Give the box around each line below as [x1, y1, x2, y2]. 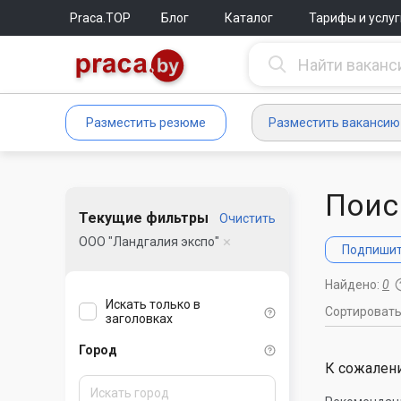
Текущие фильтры [79, 209, 209, 226]
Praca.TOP [70, 11, 131, 25]
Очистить [219, 211, 276, 226]
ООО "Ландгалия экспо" [79, 235, 219, 249]
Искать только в [106, 297, 200, 312]
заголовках [106, 311, 173, 327]
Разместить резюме [86, 115, 206, 130]
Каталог [225, 11, 273, 25]
